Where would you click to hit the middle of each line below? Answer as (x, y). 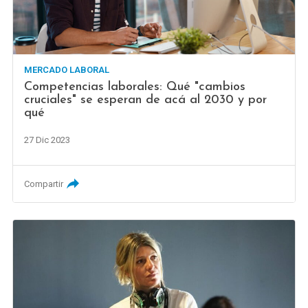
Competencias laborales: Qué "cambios (135, 87)
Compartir (44, 184)
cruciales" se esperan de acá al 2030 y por (146, 100)
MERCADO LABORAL (67, 69)
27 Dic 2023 (47, 140)
